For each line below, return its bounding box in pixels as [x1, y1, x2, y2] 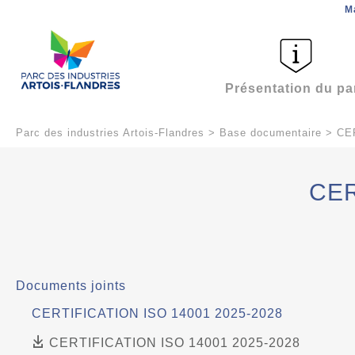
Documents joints [16, 279, 126, 292]
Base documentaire [219, 127, 322, 139]
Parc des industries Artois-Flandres [16, 127, 204, 139]
